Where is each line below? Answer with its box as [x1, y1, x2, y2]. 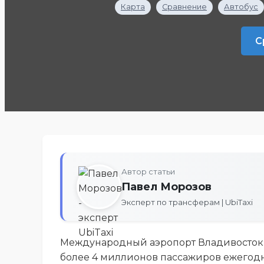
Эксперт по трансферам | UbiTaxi [121, 197, 253, 207]
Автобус [224, 2, 258, 11]
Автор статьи [121, 166, 175, 176]
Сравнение [162, 2, 207, 11]
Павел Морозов [121, 180, 212, 193]
